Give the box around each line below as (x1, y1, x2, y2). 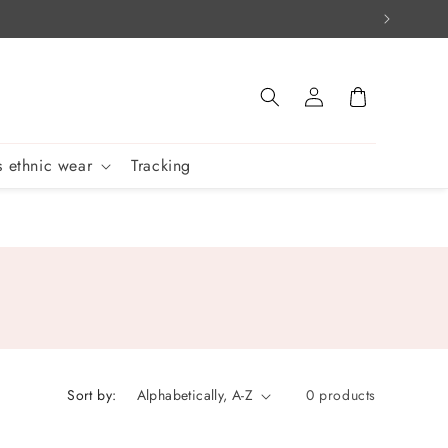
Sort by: (67, 385, 117, 405)
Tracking (131, 154, 192, 177)
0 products (306, 385, 376, 405)
